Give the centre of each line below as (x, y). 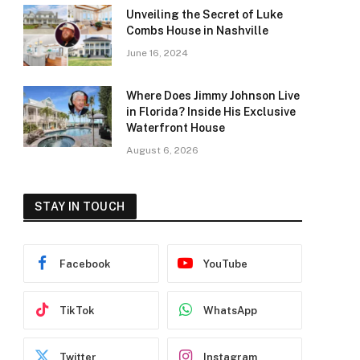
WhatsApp (230, 310)
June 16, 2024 (157, 53)
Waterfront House (176, 128)
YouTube (225, 264)
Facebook (85, 264)
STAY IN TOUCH (80, 207)
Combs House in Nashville (197, 31)
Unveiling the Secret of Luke (205, 14)
